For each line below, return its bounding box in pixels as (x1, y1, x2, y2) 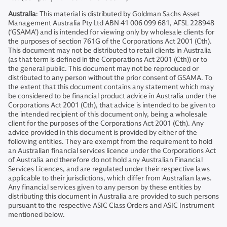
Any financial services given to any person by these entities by (8, 183, 201, 192)
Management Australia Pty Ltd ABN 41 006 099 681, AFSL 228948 (8, 19, 214, 27)
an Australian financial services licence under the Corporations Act (8, 146, 216, 155)
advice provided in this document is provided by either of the (8, 128, 197, 137)
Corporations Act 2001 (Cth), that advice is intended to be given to (8, 101, 215, 109)
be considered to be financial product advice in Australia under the (8, 92, 216, 100)
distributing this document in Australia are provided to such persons (8, 192, 219, 201)
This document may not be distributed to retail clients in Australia (8, 46, 211, 55)
